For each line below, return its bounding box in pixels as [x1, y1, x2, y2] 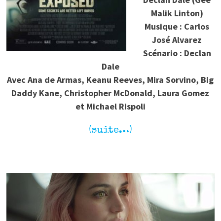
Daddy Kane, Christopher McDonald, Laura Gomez [11, 87, 210, 99]
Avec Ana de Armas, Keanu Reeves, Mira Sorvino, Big [7, 74, 214, 85]
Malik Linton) [150, 7, 203, 19]
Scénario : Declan [143, 47, 211, 59]
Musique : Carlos [145, 20, 210, 32]
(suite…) [88, 125, 132, 136]
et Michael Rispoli [75, 100, 146, 112]
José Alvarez [152, 34, 202, 45]
